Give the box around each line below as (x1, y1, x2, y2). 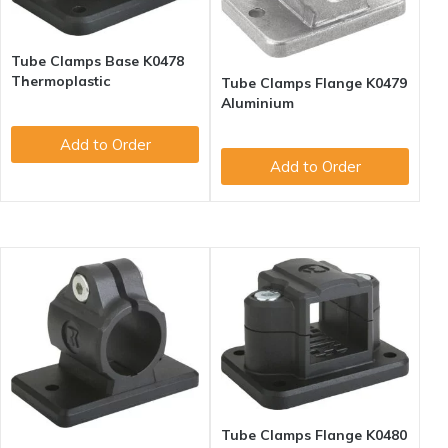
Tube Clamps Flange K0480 (221, 426, 408, 445)
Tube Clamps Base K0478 (11, 52, 184, 71)
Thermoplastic (11, 72, 110, 91)
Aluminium (221, 94, 295, 113)
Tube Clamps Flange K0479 (221, 74, 408, 93)
